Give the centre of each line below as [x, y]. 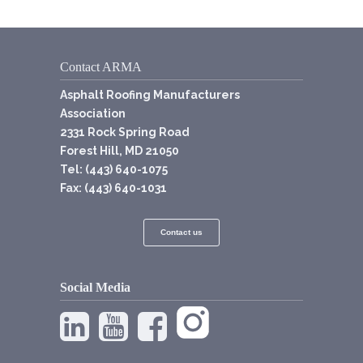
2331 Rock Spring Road [125, 132]
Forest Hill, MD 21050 [120, 151]
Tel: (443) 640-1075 [114, 169]
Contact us [181, 232]
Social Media [95, 288]
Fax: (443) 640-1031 [113, 188]
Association [93, 113]
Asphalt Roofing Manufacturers [150, 95]
